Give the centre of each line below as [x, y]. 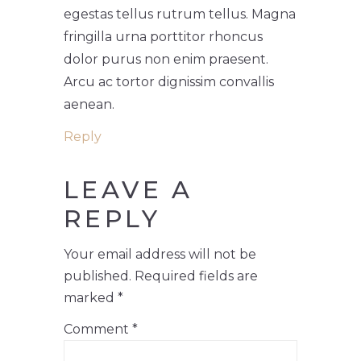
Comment [98, 329]
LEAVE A [129, 190]
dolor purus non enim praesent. [166, 59]
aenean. [89, 104]
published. [98, 276]
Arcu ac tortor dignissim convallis [169, 82]
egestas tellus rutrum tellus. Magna [180, 14]
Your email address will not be [160, 254]
